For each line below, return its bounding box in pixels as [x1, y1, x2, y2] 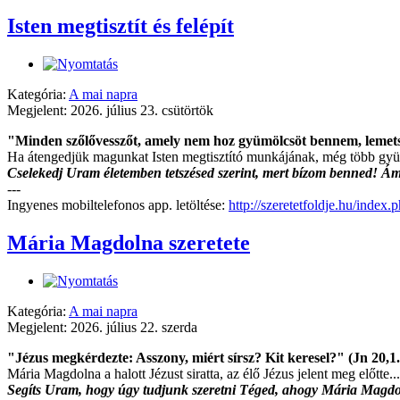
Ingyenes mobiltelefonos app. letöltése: [7, 196, 229, 212]
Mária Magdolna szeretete [7, 230, 250, 254]
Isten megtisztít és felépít [7, 14, 234, 38]
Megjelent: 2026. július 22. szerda [7, 319, 197, 335]
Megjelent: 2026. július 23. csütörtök [7, 102, 213, 118]
